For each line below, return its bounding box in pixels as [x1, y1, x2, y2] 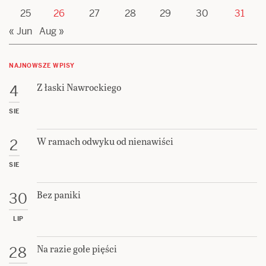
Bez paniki [37, 188, 81, 202]
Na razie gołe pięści [37, 241, 117, 255]
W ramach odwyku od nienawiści [37, 134, 173, 148]
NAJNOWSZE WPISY [9, 62, 75, 70]
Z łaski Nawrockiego [37, 80, 121, 94]
